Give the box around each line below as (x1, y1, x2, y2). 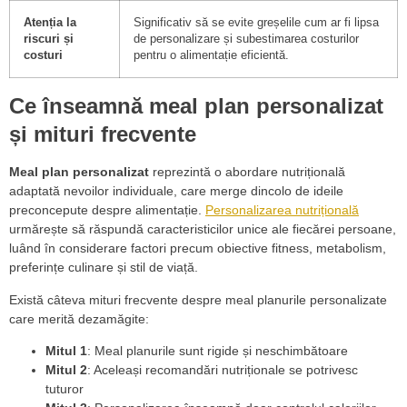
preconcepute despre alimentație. (9, 203, 205, 218)
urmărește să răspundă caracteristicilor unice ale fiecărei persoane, (9, 222, 396, 237)
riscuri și (24, 33, 74, 46)
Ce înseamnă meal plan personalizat (9, 94, 383, 119)
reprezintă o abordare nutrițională (149, 164, 345, 180)
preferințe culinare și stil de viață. (9, 260, 198, 275)
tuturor (45, 382, 84, 397)
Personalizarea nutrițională (205, 203, 359, 218)
